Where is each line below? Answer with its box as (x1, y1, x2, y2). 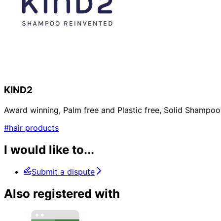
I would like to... (4, 142, 94, 157)
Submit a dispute (32, 166, 95, 177)
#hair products (4, 122, 59, 133)
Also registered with (4, 186, 120, 201)
